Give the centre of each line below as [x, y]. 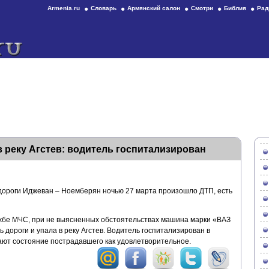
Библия [235, 8]
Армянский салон [154, 8]
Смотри [202, 8]
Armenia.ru [64, 8]
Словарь [104, 8]
